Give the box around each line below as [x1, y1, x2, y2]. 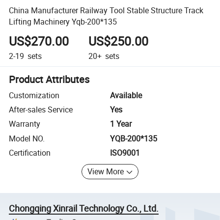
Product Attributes [9, 72, 90, 86]
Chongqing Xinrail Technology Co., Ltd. [9, 202, 159, 214]
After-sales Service [9, 104, 73, 115]
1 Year [110, 118, 132, 130]
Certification [9, 147, 51, 159]
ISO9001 [110, 147, 140, 159]
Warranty [9, 118, 41, 130]
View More [87, 166, 124, 177]
